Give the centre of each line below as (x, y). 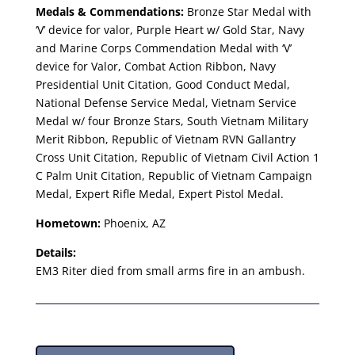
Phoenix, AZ (133, 223)
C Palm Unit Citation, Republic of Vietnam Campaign (174, 176)
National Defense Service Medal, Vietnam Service (166, 103)
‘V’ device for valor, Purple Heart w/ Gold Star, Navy (170, 30)
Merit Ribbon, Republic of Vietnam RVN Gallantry (165, 139)
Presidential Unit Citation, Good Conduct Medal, (162, 84)
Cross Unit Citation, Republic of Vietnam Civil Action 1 (177, 157)
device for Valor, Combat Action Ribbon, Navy (155, 66)
